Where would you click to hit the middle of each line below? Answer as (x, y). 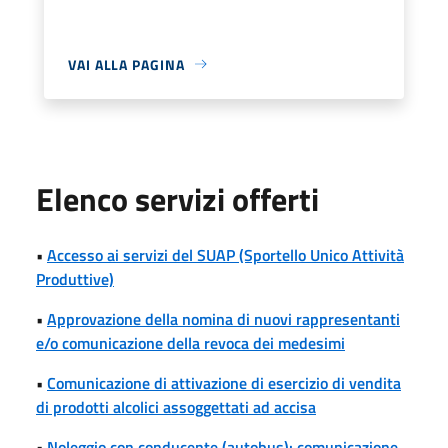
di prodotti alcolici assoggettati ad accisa (176, 406)
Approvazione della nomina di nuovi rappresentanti (223, 318)
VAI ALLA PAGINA (126, 64)
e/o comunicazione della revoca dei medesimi (190, 342)
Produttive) (75, 278)
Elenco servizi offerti (177, 198)
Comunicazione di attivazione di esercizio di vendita (224, 382)
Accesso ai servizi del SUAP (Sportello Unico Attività (225, 254)
